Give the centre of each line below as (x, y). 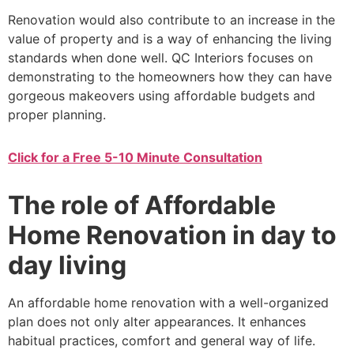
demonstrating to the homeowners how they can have (170, 77)
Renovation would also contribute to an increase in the (171, 20)
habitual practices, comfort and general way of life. (162, 341)
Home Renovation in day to (172, 235)
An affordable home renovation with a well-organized (168, 303)
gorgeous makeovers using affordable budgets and (162, 96)
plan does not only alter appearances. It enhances (157, 322)
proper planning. (57, 115)
